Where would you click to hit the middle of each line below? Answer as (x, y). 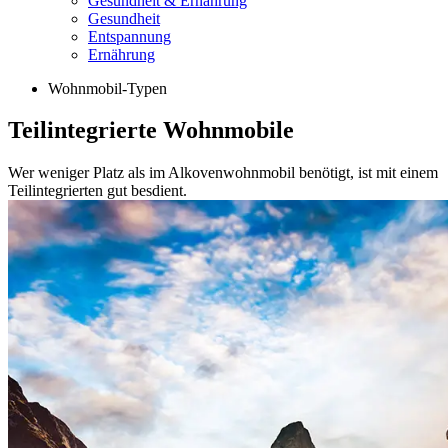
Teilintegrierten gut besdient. (97, 191)
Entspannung (129, 36)
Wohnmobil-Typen (107, 88)
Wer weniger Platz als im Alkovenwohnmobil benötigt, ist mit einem (223, 173)
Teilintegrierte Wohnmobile (151, 130)
